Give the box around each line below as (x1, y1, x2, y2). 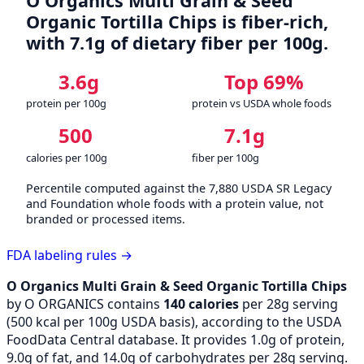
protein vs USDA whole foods (192, 96, 331, 111)
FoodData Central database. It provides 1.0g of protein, (6, 330, 344, 349)
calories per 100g (26, 149, 107, 165)
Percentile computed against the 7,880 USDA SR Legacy (26, 180, 331, 196)
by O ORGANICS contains (6, 294, 163, 313)
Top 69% (224, 67, 304, 95)
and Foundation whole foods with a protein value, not (26, 195, 323, 211)
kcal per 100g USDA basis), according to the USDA (32, 312, 341, 331)
